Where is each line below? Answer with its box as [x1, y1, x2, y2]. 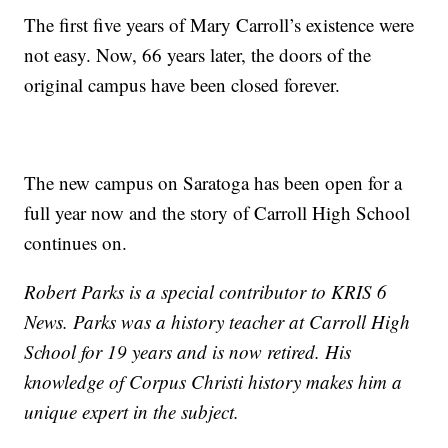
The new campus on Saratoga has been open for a [24, 170, 403, 196]
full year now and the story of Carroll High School [24, 200, 411, 226]
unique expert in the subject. [24, 399, 240, 425]
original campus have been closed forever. [24, 72, 341, 98]
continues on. [24, 230, 128, 256]
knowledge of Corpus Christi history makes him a [24, 369, 403, 395]
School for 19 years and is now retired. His [24, 339, 352, 365]
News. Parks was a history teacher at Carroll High [24, 309, 411, 335]
